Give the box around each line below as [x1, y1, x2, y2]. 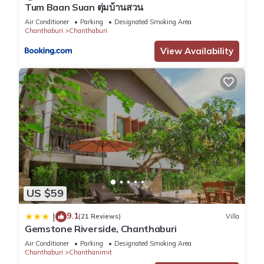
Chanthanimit [69, 247, 112, 256]
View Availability [160, 45, 233, 57]
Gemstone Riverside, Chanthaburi [25, 222, 177, 235]
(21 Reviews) [78, 212, 121, 221]
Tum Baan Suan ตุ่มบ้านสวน [25, 1, 143, 14]
